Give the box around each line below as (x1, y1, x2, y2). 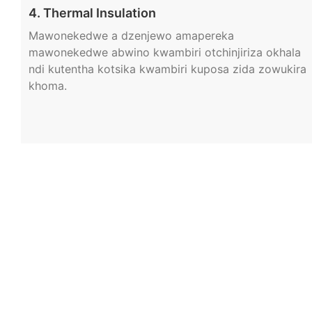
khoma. (28, 79, 67, 93)
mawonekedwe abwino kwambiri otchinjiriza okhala (28, 45, 301, 60)
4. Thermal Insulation (28, 6, 156, 21)
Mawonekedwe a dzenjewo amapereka (28, 29, 234, 43)
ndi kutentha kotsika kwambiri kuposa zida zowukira (28, 62, 306, 77)
